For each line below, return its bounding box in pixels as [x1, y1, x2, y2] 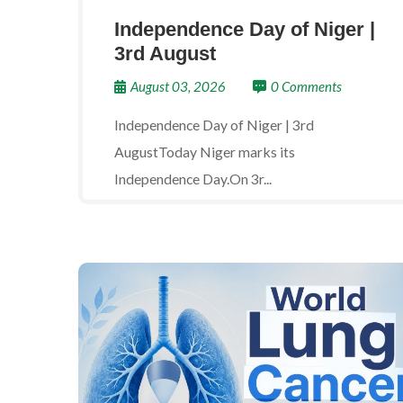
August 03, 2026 [130, 78, 226, 94]
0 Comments [271, 78, 342, 94]
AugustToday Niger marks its [114, 143, 295, 160]
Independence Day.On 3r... [114, 170, 272, 187]
